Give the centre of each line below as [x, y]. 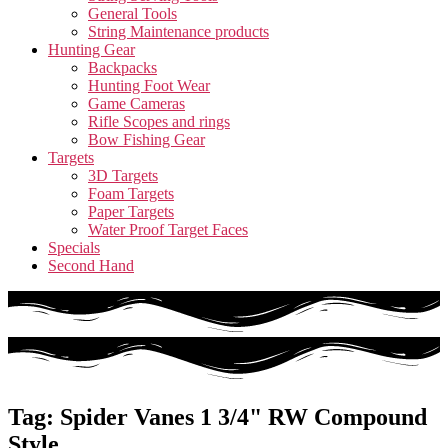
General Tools [132, 13]
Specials [74, 247]
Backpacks [122, 67]
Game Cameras [136, 103]
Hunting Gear [91, 49]
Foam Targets [131, 193]
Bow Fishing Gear [146, 139]
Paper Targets [131, 211]
